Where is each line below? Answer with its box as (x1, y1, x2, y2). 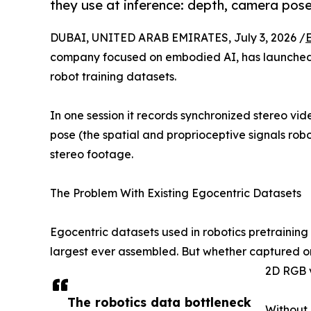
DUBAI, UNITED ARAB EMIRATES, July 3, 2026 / (50, 31, 305, 45)
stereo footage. (50, 147, 133, 162)
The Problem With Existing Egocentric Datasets (50, 186, 301, 201)
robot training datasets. (50, 69, 176, 84)
